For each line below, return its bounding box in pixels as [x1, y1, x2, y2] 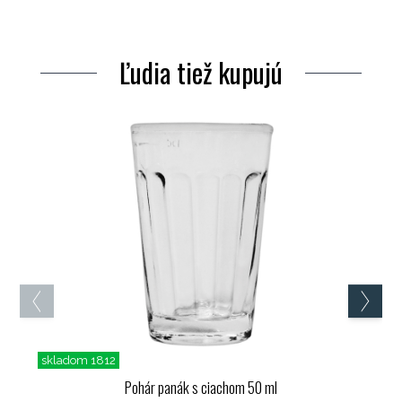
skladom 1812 [41, 353, 117, 367]
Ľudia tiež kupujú [119, 51, 283, 92]
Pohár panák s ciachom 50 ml [125, 375, 277, 398]
